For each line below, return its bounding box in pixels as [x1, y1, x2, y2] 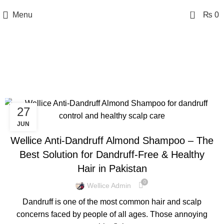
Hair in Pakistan [77, 163, 147, 174]
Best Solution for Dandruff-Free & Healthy [19, 149, 204, 160]
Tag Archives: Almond [26, 50, 198, 71]
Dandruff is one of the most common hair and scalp [22, 197, 201, 206]
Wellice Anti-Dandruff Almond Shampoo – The [10, 135, 213, 146]
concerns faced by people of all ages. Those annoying [16, 210, 207, 218]
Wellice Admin [87, 181, 131, 189]
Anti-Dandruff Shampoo [18, 72, 206, 92]
